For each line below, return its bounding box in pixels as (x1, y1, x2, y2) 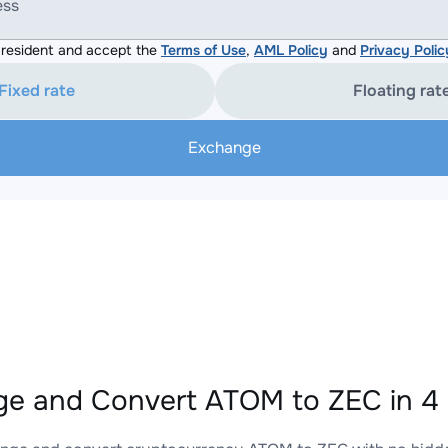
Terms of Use (161, 41, 246, 59)
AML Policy (254, 41, 328, 59)
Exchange (187, 137, 261, 158)
